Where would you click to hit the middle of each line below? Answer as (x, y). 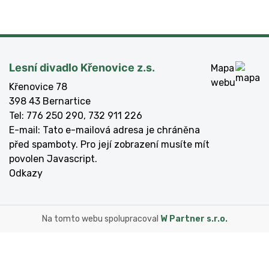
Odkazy (26, 173)
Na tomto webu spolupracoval (101, 219)
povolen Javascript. (53, 159)
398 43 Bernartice (50, 101)
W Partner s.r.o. (194, 219)
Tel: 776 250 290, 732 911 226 (76, 115)
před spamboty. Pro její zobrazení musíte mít (109, 144)
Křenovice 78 (38, 86)
